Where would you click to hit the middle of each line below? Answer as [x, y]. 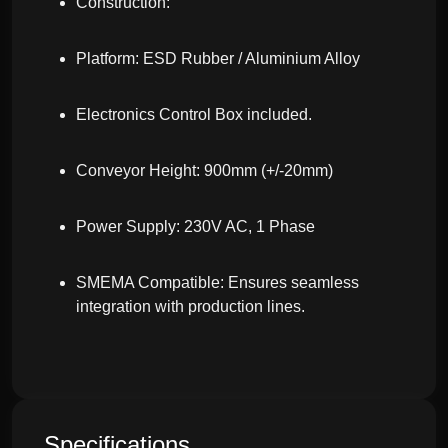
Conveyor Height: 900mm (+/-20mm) [204, 170]
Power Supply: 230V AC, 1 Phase [195, 226]
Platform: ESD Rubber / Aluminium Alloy [218, 58]
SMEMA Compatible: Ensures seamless [217, 282]
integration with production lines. [190, 306]
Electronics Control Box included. [194, 114]
